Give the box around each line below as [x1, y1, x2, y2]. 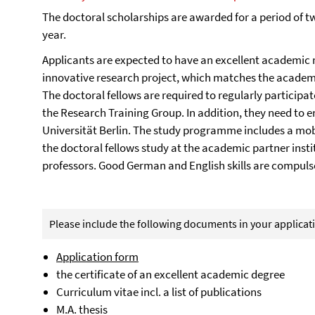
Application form [56, 249, 139, 264]
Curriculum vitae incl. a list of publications [56, 284, 262, 300]
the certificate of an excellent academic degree [56, 266, 287, 282]
